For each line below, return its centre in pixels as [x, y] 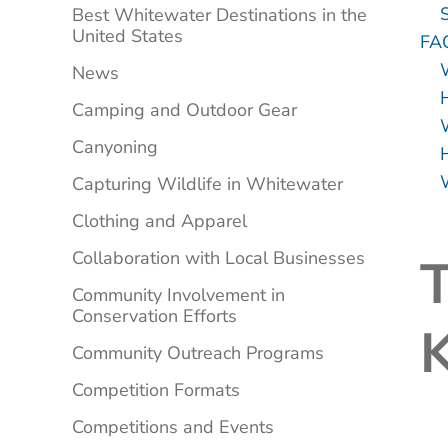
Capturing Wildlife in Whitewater [207, 184]
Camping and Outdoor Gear [184, 110]
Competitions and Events [173, 427]
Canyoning [115, 147]
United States [127, 36]
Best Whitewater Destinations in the [219, 15]
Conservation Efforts [154, 316]
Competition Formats [156, 390]
